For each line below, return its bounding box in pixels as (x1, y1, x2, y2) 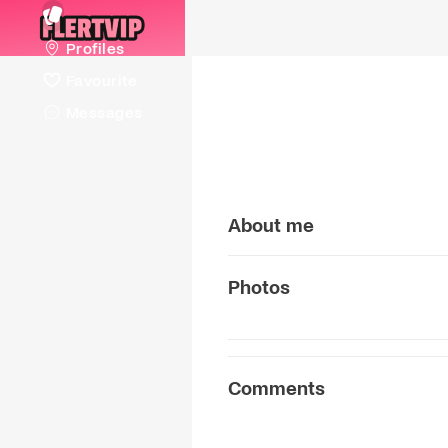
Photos (228, 275, 290, 298)
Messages (65, 102, 143, 121)
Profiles (65, 38, 125, 57)
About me (228, 213, 314, 236)
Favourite (65, 70, 137, 89)
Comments (228, 376, 325, 399)
